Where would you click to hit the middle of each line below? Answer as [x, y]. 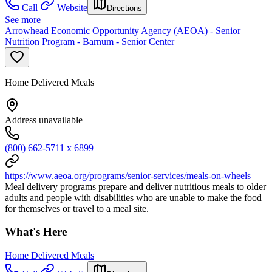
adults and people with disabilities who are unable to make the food [133, 197]
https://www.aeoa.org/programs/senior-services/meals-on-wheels [128, 175]
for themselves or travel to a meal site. [77, 208]
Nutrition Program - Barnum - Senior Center [90, 41]
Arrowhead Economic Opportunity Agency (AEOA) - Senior [123, 30]
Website [72, 7]
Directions [124, 8]
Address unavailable [44, 120]
